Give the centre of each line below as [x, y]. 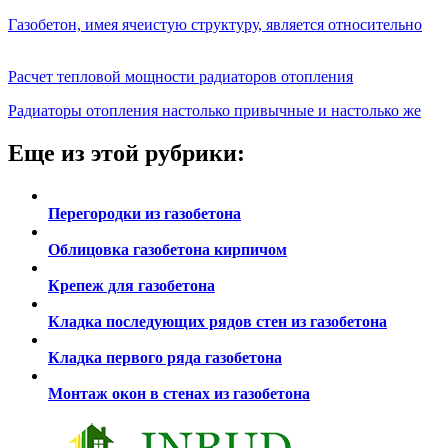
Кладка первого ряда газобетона [165, 357]
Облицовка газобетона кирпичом [167, 249]
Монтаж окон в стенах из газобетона [179, 393]
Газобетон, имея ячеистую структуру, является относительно [215, 24]
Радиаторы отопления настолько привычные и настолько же [214, 110]
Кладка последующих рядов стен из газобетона [217, 321]
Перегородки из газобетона [144, 213]
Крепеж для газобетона [131, 285]
